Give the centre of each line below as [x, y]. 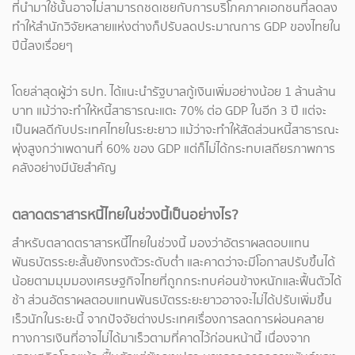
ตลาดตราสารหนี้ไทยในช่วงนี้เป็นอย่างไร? [125, 215]
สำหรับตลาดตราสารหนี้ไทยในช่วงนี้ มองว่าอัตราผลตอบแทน [161, 243]
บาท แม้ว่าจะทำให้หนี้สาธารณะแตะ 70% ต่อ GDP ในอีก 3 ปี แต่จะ [169, 111]
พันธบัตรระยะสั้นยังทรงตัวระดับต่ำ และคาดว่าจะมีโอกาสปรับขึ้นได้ [174, 262]
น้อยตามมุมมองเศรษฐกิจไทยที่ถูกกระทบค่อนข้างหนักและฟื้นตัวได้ [177, 281]
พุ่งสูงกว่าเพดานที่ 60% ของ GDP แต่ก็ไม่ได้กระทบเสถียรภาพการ [174, 149]
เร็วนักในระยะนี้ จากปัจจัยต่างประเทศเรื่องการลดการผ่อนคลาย [168, 319]
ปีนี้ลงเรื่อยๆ [42, 46]
